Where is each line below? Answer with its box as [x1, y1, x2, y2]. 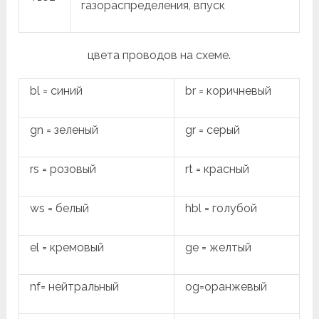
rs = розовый [30, 162, 97, 176]
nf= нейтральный [30, 279, 120, 293]
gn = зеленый [30, 122, 99, 137]
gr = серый [185, 122, 241, 137]
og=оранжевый [185, 279, 268, 293]
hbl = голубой [185, 201, 258, 215]
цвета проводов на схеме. [88, 48, 231, 62]
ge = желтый [185, 240, 252, 254]
